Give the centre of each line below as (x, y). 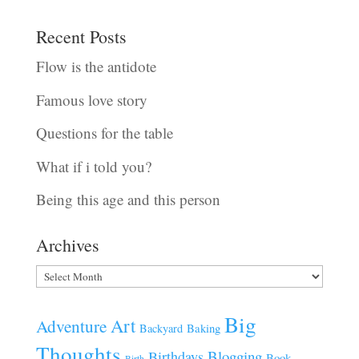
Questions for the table (104, 133)
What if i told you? (93, 166)
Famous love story (91, 99)
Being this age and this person (128, 200)
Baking (203, 328)
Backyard (161, 329)
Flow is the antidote (96, 67)
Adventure (71, 326)
